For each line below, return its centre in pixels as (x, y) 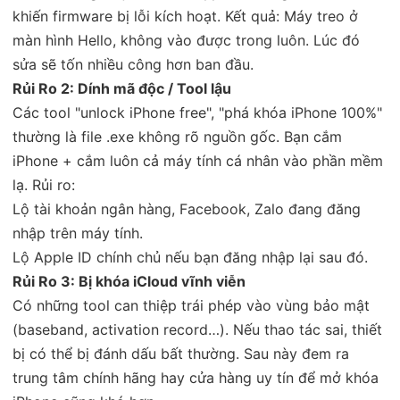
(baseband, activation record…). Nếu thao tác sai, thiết (197, 329)
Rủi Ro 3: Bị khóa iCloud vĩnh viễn (129, 281)
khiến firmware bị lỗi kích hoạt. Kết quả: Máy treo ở (185, 16)
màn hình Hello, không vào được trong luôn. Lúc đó (186, 40)
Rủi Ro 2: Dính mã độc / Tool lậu (122, 88)
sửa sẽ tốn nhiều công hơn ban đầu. (133, 64)
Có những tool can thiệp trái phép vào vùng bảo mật (191, 305)
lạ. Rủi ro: (44, 184)
